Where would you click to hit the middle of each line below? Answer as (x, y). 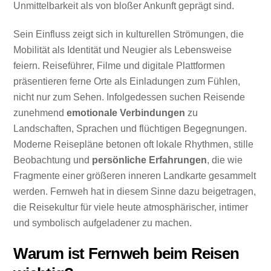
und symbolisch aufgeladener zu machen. (103, 223)
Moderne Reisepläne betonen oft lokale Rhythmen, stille (134, 145)
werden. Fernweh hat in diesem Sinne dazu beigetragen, (135, 192)
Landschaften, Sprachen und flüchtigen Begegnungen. (130, 129)
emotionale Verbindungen (126, 113)
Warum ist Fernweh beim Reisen (126, 253)
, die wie (225, 160)
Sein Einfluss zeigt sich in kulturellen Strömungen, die (129, 34)
